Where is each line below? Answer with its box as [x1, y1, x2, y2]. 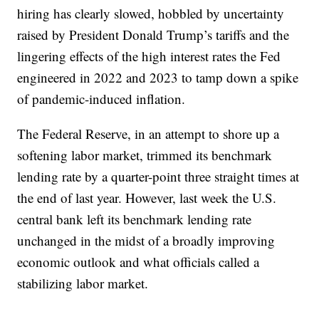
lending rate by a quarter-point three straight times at [17, 167, 300, 185]
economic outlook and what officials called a [17, 252, 260, 271]
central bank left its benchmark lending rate [17, 209, 252, 228]
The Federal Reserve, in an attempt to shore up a [17, 124, 280, 142]
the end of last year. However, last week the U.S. [17, 188, 277, 206]
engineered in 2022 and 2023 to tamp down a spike [17, 68, 299, 86]
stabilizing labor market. [17, 273, 149, 292]
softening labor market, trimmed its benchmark [17, 145, 273, 164]
